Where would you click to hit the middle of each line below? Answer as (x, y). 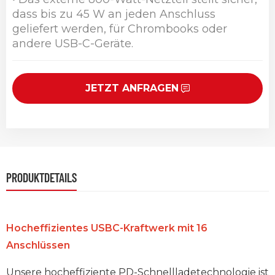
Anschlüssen (38, 246)
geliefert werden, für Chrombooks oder (120, 29)
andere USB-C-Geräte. (73, 44)
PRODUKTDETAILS (41, 178)
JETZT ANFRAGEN (132, 88)
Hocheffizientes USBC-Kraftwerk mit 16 (107, 228)
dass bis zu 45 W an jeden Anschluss (114, 14)
